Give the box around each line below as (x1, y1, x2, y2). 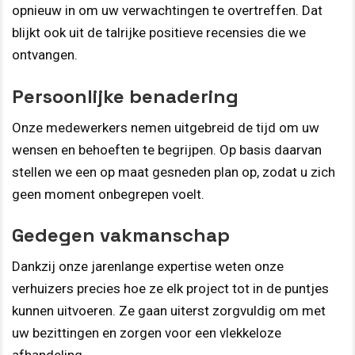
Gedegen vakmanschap (12, 223, 230, 248)
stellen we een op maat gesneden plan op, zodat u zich (12, 163, 335, 180)
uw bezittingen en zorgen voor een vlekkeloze (12, 325, 281, 342)
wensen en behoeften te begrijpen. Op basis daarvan (12, 141, 322, 158)
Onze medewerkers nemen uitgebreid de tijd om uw (12, 119, 319, 136)
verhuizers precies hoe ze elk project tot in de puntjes (12, 281, 329, 297)
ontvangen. (12, 47, 78, 63)
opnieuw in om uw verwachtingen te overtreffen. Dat (12, 2, 323, 19)
